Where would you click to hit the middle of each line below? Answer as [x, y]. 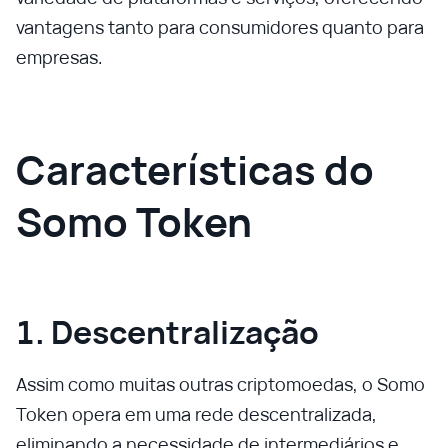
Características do [195, 169]
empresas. [59, 57]
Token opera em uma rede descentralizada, [196, 414]
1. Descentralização [167, 332]
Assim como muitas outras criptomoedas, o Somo [220, 384]
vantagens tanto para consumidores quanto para [220, 27]
